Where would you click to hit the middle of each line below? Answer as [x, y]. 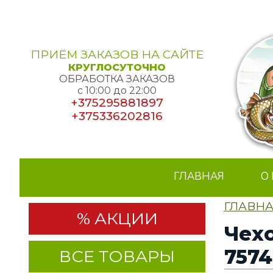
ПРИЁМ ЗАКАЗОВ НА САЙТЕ [117, 54]
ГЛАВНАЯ [199, 176]
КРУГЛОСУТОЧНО [117, 67]
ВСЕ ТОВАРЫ [117, 256]
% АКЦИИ [117, 218]
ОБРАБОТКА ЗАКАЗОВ [117, 79]
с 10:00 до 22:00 [117, 90]
